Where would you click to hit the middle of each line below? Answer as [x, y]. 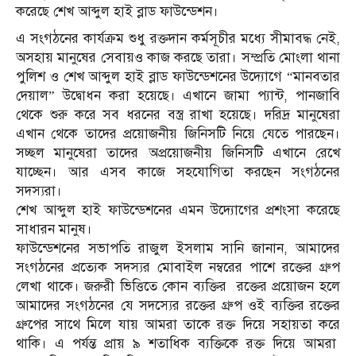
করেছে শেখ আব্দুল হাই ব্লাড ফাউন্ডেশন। [117, 11]
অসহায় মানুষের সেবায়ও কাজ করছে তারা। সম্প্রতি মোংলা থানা [178, 57]
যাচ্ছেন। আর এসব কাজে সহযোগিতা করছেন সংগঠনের [178, 172]
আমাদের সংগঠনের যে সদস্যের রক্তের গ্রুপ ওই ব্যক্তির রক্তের [178, 305]
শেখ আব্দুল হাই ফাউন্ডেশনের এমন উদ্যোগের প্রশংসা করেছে [178, 210]
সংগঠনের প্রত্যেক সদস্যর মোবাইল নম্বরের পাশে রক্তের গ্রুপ [178, 267]
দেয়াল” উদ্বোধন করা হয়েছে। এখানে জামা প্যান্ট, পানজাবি [178, 95]
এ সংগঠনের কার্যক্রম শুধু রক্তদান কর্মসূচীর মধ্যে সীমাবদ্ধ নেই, [178, 38]
